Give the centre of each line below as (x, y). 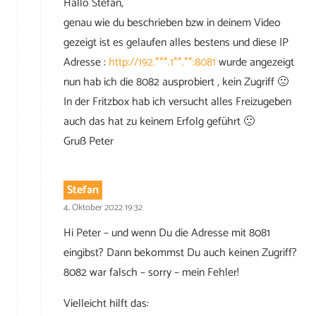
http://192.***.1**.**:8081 (162, 63)
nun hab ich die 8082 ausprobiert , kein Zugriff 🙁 (176, 83)
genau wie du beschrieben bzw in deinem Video (172, 23)
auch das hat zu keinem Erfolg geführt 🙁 (159, 122)
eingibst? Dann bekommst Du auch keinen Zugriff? (180, 253)
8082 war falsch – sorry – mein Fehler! (151, 272)
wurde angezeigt (255, 63)
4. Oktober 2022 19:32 (103, 207)
